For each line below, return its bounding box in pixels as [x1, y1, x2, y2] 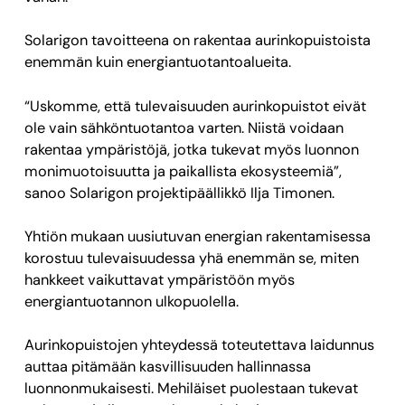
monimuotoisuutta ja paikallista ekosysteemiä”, [24, 161, 343, 181]
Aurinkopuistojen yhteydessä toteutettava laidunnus [24, 335, 375, 355]
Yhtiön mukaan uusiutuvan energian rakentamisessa [24, 227, 372, 246]
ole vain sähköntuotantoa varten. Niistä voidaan [24, 118, 344, 137]
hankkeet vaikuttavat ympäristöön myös [24, 270, 296, 289]
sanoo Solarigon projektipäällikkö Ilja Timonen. [24, 183, 335, 202]
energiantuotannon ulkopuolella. [24, 292, 240, 311]
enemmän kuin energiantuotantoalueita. [24, 52, 292, 72]
